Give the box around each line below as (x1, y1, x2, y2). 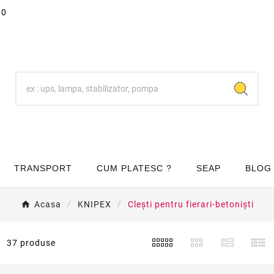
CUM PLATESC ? (97, 163, 172, 174)
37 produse (7, 238, 56, 248)
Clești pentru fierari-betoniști (127, 199, 254, 210)
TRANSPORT (14, 163, 72, 174)
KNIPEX (77, 199, 111, 210)
